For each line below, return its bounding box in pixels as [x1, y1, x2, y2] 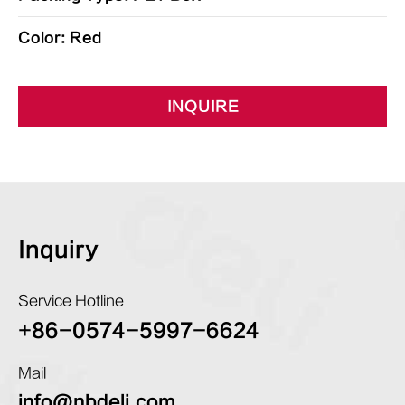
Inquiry [18, 238, 99, 262]
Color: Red [18, 30, 101, 46]
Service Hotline [18, 293, 124, 309]
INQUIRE [166, 99, 239, 115]
